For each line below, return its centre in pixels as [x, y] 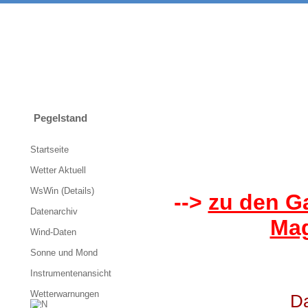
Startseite [49, 150]
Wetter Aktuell [58, 170]
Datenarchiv [54, 211]
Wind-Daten [53, 232]
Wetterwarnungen [66, 294]
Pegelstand [60, 118]
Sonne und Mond [64, 253]
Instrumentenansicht [71, 273]
